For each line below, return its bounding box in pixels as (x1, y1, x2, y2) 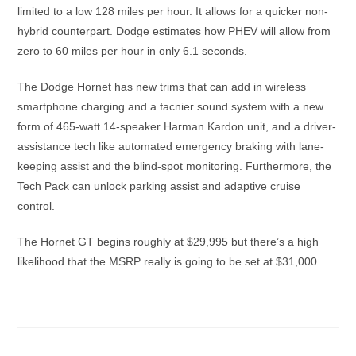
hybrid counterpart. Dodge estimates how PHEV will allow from (17, 25, 331, 38)
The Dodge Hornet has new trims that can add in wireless (17, 80, 307, 94)
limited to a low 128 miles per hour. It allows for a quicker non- (17, 5, 329, 18)
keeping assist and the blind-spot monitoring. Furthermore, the (17, 160, 332, 173)
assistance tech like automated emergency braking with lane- (17, 140, 325, 153)
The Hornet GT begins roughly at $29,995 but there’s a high (17, 235, 319, 249)
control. (17, 199, 56, 213)
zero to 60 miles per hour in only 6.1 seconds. (17, 44, 248, 58)
